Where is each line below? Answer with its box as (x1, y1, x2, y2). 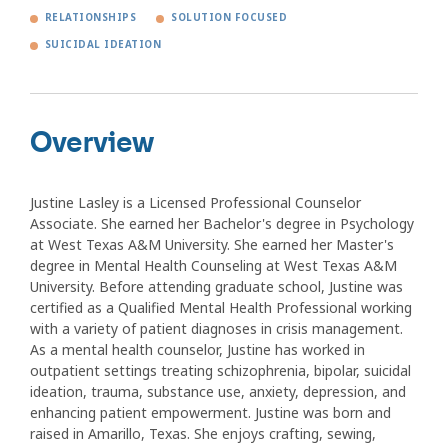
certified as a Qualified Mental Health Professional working (30, 298, 412, 318)
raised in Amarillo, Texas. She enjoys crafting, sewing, (30, 424, 376, 444)
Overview (30, 124, 154, 163)
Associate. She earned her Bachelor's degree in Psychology (30, 214, 414, 234)
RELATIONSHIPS (45, 11, 137, 25)
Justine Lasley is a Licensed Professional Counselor (30, 193, 361, 213)
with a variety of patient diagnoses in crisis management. (30, 319, 403, 339)
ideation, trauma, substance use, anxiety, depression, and (30, 382, 406, 402)
